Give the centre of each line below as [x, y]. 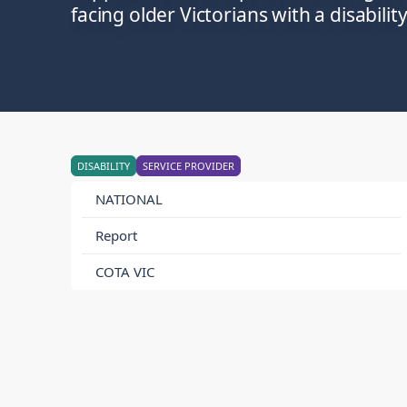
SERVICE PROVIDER [189, 166]
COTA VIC [125, 272]
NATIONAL [129, 199]
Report [116, 235]
